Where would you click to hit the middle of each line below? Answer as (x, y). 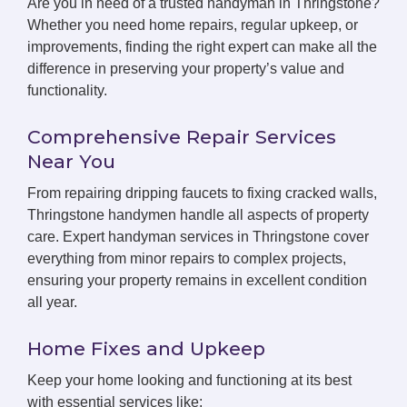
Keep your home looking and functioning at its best (189, 380)
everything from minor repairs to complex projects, (187, 258)
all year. (52, 302)
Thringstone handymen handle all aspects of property (198, 215)
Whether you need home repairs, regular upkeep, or (193, 25)
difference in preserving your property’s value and (186, 69)
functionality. (67, 90)
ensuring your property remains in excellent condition (197, 280)
